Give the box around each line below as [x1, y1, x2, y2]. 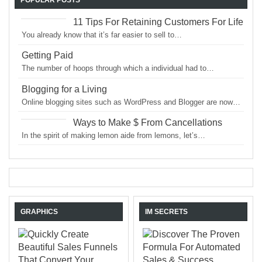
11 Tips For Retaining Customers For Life [73, 17, 244, 27]
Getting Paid [22, 50, 74, 61]
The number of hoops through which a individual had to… [22, 64, 215, 73]
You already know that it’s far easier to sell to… [22, 30, 182, 40]
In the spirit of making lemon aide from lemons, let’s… [22, 130, 206, 140]
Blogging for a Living [22, 84, 108, 94]
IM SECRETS [145, 208, 188, 216]
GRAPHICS [20, 208, 58, 216]
